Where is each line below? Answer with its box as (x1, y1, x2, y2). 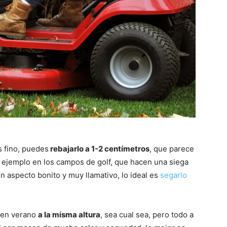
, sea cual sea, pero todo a (100, 210, 194, 220)
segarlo (158, 170, 187, 180)
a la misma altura (38, 210, 100, 220)
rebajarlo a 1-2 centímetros (49, 144, 149, 154)
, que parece (149, 144, 194, 154)
